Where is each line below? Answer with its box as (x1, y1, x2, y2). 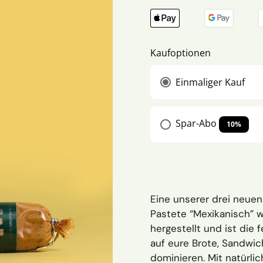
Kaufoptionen (150, 46, 211, 59)
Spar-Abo (176, 117, 217, 130)
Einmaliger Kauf (176, 76, 245, 89)
